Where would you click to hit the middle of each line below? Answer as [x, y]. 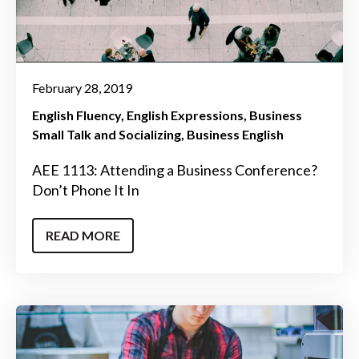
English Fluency [77, 115]
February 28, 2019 [82, 88]
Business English [235, 135]
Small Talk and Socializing [107, 135]
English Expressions [185, 115]
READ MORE [83, 235]
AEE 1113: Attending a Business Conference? [175, 170]
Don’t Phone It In [86, 190]
